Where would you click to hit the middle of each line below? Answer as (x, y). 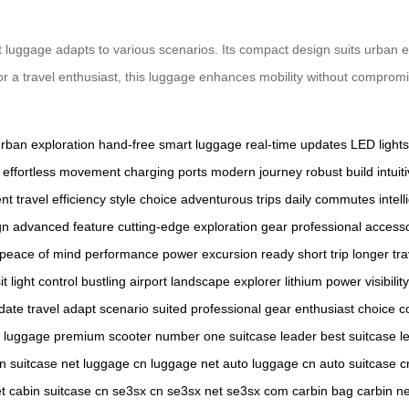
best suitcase (358, 336)
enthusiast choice (345, 309)
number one (190, 336)
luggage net (185, 364)
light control (44, 282)
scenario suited (143, 309)
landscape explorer (226, 282)
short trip (323, 254)
